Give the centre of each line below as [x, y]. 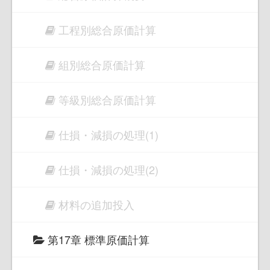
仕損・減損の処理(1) [108, 135]
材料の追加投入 [96, 205]
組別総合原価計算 [102, 65]
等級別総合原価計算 [107, 100]
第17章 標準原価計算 [97, 240]
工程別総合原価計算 [107, 30]
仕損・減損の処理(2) [108, 170]
